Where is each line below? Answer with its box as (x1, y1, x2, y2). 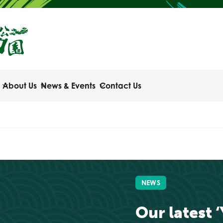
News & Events (41, 81, 96, 91)
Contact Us (100, 81, 141, 91)
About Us (2, 81, 37, 91)
